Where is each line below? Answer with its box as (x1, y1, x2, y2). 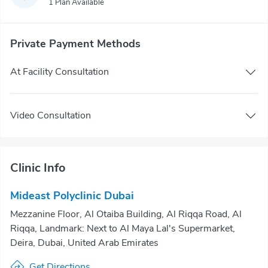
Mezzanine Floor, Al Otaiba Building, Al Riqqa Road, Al (10, 208, 242, 221)
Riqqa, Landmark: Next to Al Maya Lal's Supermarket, (10, 222, 235, 235)
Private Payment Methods (10, 36, 141, 51)
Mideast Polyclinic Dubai (10, 188, 134, 203)
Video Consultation (10, 108, 91, 122)
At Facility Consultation (10, 65, 109, 78)
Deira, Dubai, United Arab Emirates (10, 236, 159, 249)
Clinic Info (10, 160, 66, 176)
